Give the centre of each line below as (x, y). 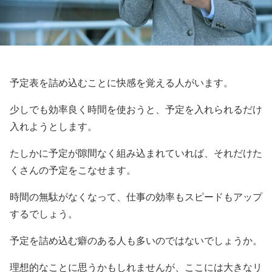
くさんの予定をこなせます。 (73, 170)
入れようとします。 (53, 126)
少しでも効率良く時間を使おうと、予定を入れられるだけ (136, 109)
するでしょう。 (44, 214)
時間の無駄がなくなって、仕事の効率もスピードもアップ (136, 197)
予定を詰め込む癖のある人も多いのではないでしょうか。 (136, 240)
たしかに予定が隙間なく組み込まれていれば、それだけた (136, 153)
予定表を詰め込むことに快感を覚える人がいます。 (121, 83)
